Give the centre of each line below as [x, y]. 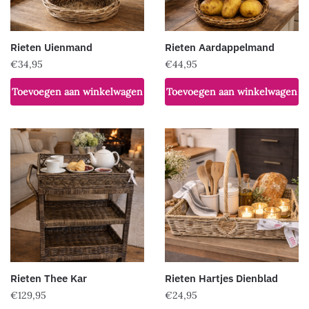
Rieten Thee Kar [49, 278]
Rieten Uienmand [51, 47]
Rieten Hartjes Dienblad [221, 278]
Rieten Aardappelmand [220, 47]
